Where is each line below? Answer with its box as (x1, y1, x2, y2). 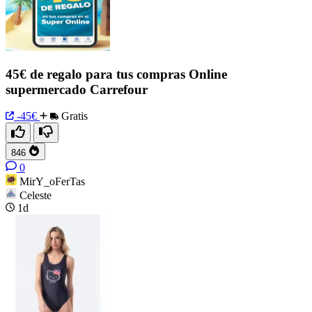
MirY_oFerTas (19, 175, 85, 188)
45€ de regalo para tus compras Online (6, 66, 227, 81)
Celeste (19, 189, 52, 202)
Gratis (58, 110, 88, 123)
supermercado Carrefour (6, 81, 148, 97)
